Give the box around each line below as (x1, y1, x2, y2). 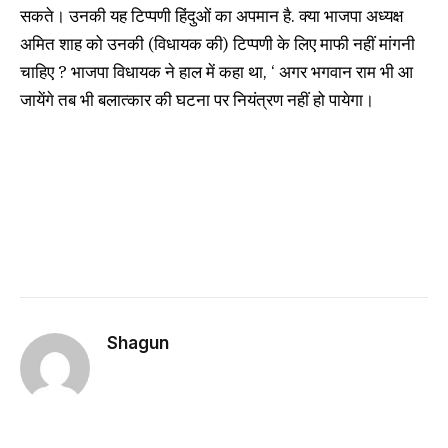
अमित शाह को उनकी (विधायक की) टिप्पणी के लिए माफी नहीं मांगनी (20, 33, 415, 56)
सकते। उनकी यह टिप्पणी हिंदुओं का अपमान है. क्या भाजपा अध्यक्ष (20, 5, 403, 28)
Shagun (107, 333, 169, 354)
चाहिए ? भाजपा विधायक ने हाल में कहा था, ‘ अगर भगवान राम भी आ (20, 61, 413, 84)
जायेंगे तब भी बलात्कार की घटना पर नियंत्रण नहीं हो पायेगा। (20, 89, 374, 112)
